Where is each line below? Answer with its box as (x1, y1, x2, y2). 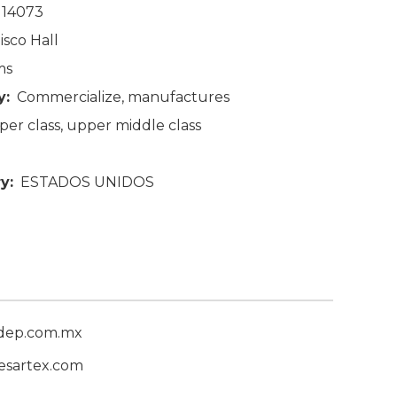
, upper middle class (60, 116, 201, 134)
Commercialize (17, 88, 121, 105)
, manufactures (121, 88, 230, 105)
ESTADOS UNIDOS (20, 173, 154, 191)
